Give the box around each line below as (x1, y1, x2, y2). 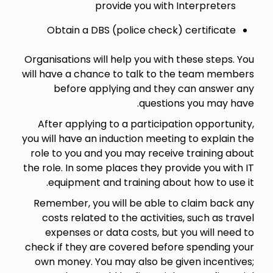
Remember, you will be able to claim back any (33, 196, 254, 210)
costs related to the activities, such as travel (41, 210, 254, 225)
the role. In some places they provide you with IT (23, 160, 254, 175)
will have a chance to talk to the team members (21, 66, 254, 81)
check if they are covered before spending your (24, 239, 254, 254)
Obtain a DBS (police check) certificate (46, 23, 236, 37)
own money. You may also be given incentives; (34, 254, 254, 269)
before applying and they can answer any (53, 81, 254, 96)
